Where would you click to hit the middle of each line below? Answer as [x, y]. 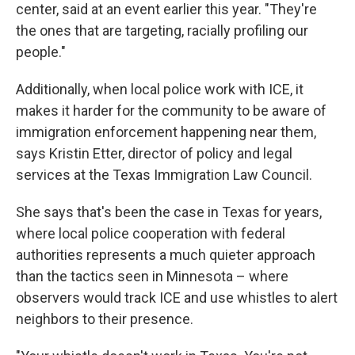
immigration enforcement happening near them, [166, 132]
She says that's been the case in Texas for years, [169, 212]
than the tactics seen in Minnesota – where [152, 276]
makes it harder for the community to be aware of [171, 111]
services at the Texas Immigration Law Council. [164, 175]
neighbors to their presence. [105, 319]
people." [41, 52]
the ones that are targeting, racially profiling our [162, 31]
